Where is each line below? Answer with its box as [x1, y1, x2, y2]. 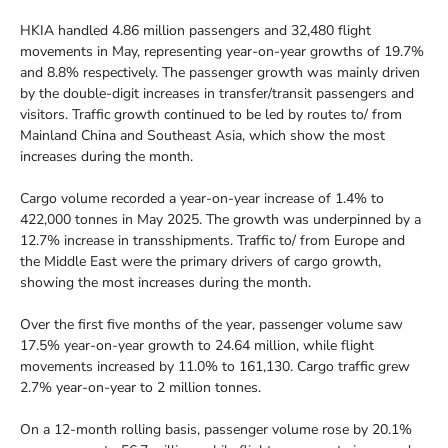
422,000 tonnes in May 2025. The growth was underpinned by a [20, 209, 421, 229]
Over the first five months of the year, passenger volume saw [20, 314, 403, 334]
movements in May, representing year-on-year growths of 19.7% [20, 41, 424, 61]
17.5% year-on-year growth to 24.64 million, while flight [20, 335, 374, 355]
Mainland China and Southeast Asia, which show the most [20, 125, 385, 145]
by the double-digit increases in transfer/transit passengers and [20, 83, 414, 103]
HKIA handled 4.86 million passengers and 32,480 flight [20, 20, 371, 40]
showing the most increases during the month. [20, 272, 311, 292]
